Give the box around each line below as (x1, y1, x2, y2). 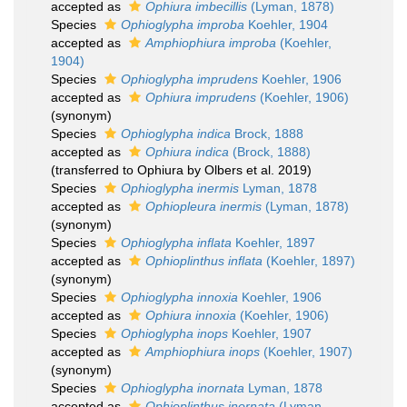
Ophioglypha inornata (121, 381, 244, 395)
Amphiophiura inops (145, 344, 260, 359)
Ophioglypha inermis (121, 181, 239, 195)
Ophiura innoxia (145, 308, 236, 323)
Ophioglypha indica (121, 126, 231, 141)
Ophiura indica (145, 144, 229, 159)
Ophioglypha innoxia (121, 290, 238, 304)
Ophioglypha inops (121, 326, 228, 341)
